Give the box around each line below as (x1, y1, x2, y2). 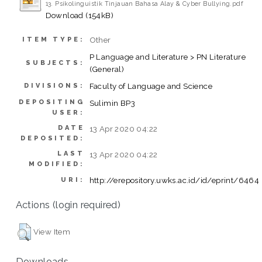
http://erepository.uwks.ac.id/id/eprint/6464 (89, 175, 260, 185)
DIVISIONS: (24, 82, 85, 90)
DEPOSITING (19, 98, 85, 106)
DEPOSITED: (20, 135, 85, 143)
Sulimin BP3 (89, 98, 136, 108)
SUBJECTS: (26, 59, 85, 67)
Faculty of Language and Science (89, 81, 213, 91)
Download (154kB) (45, 10, 114, 20)
